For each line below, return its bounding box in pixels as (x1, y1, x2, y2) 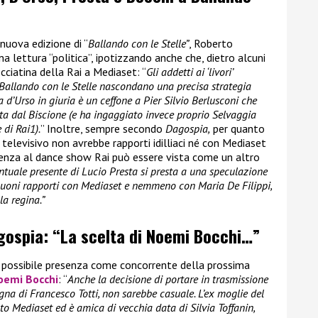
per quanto (210, 121, 265, 136)
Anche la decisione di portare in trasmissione (67, 271, 268, 286)
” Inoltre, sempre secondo (40, 121, 165, 136)
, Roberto (189, 36, 233, 51)
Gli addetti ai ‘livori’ (146, 65, 233, 79)
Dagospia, (165, 121, 210, 136)
